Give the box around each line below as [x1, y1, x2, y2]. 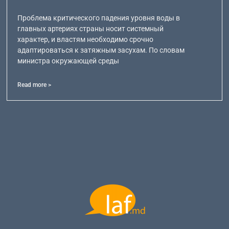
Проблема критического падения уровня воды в [17, 13, 180, 22]
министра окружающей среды [17, 56, 120, 65]
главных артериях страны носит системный [17, 24, 164, 33]
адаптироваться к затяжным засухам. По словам [17, 45, 185, 54]
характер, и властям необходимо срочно [17, 35, 154, 43]
